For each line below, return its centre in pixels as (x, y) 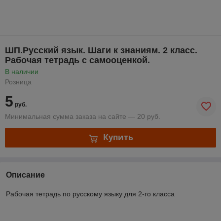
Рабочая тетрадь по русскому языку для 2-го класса (90, 194)
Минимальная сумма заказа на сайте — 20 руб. (83, 116)
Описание (25, 175)
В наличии (22, 71)
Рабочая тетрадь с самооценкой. (77, 60)
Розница (18, 82)
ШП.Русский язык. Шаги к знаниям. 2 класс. (101, 50)
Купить (118, 137)
